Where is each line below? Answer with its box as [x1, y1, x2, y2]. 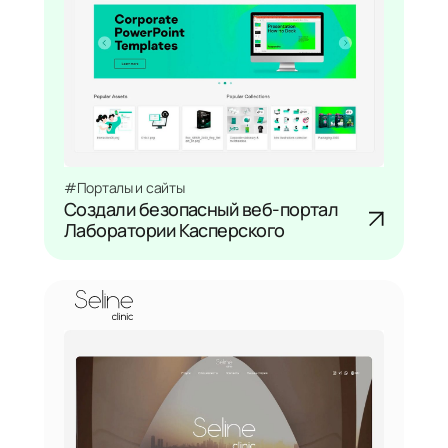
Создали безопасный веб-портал [64, 194, 339, 221]
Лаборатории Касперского [64, 215, 285, 242]
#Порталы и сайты [64, 176, 185, 197]
